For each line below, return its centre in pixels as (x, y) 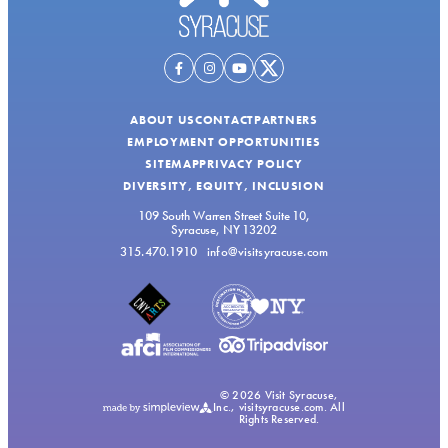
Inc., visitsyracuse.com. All (279, 407)
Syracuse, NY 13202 (224, 230)
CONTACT (224, 120)
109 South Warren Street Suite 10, (224, 216)
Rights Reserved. (279, 419)
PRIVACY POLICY (251, 164)
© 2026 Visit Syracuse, (279, 395)
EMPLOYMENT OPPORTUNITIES (224, 142)
